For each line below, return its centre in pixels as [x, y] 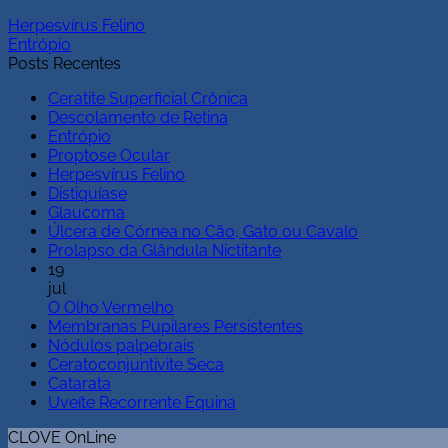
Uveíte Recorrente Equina [142, 402]
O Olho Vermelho [111, 307]
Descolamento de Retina [138, 117]
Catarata [79, 383]
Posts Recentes [64, 63]
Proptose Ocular [109, 155]
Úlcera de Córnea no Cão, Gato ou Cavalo [203, 231]
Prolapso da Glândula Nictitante [164, 250]
